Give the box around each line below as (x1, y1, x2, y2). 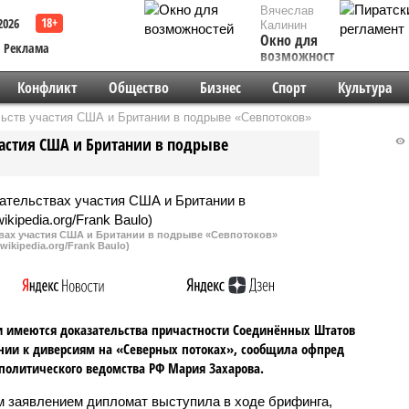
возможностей (260, 46, 350, 66)
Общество (108, 78, 169, 98)
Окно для (260, 30, 318, 50)
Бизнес (199, 78, 241, 98)
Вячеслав (260, 4, 314, 17)
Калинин (260, 18, 307, 32)
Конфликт (16, 78, 78, 98)
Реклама (4, 39, 49, 57)
